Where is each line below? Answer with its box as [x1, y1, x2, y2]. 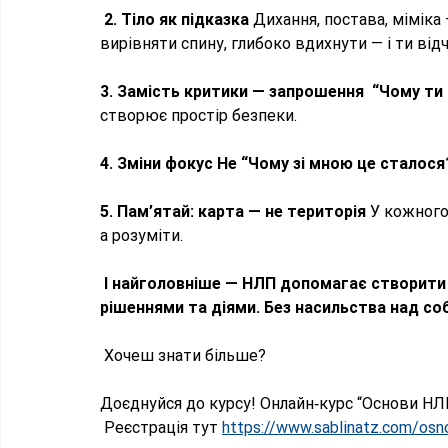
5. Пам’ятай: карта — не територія [100, 202, 370, 222]
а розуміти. [100, 226, 187, 246]
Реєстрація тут [100, 418, 222, 438]
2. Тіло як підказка [104, 10, 249, 30]
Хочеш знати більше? [100, 346, 270, 366]
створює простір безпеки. [100, 106, 301, 126]
